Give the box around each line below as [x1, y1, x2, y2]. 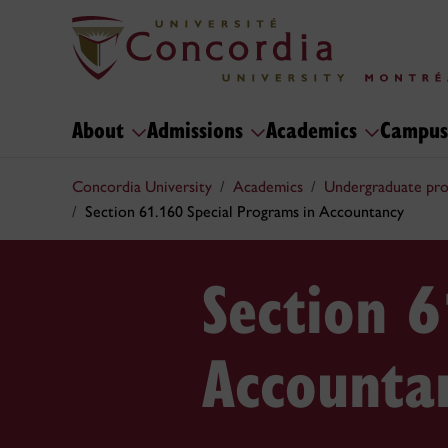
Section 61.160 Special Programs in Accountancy [85, 202, 404, 221]
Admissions [147, 113, 250, 144]
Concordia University [72, 177, 212, 196]
